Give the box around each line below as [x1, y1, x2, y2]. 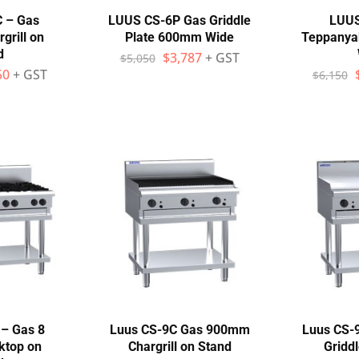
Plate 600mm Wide [125, 30, 234, 45]
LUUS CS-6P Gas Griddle [108, 13, 251, 28]
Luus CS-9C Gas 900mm [109, 322, 250, 337]
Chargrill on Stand [127, 339, 232, 354]
